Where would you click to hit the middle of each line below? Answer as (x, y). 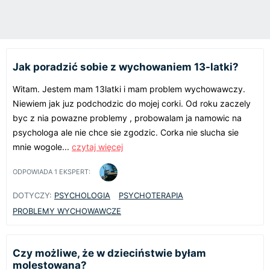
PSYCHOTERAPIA (151, 195)
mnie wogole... (42, 146)
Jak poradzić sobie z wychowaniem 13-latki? (126, 67)
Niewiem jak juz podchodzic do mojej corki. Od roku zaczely (132, 103)
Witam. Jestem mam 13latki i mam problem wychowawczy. (129, 89)
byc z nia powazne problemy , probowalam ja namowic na (127, 118)
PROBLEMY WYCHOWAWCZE (67, 211)
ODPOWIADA (33, 172)
